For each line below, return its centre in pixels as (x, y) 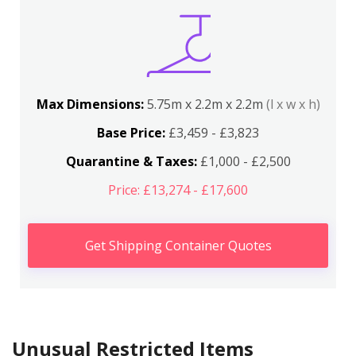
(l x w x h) (293, 104)
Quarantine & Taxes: (131, 161)
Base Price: (131, 133)
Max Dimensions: (91, 104)
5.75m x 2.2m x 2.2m (206, 104)
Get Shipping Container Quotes (178, 246)
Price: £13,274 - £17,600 (178, 190)
